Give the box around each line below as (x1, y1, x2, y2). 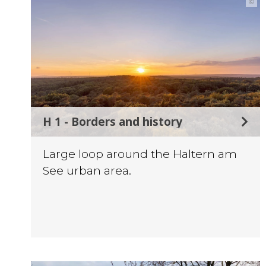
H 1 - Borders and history (43, 113, 182, 129)
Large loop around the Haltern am (43, 146, 237, 161)
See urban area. (43, 163, 131, 178)
